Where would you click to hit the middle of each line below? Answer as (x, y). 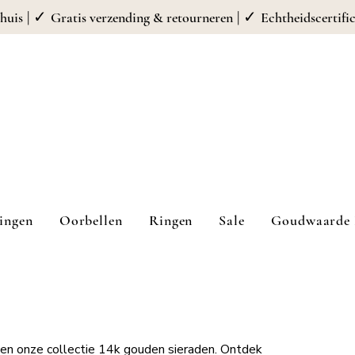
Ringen (171, 220)
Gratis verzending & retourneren (141, 17)
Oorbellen (91, 220)
